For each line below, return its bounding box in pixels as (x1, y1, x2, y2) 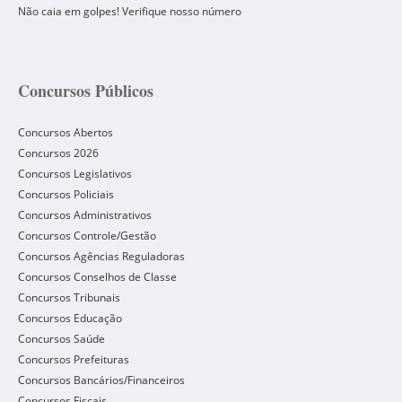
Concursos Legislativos (18, 166, 132, 181)
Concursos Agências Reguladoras (18, 249, 185, 264)
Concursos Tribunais (18, 290, 120, 305)
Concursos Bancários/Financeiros (18, 372, 185, 388)
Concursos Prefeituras (18, 352, 129, 367)
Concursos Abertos (18, 125, 113, 140)
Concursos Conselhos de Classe (18, 269, 177, 284)
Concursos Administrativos (18, 207, 152, 223)
